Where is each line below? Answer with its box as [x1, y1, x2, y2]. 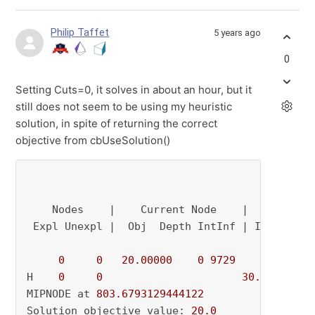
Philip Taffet [51, 26, 110, 39]
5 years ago [213, 27, 261, 39]
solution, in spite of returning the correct [15, 117, 218, 131]
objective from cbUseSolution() [15, 134, 171, 148]
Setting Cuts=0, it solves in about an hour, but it [15, 83, 252, 97]
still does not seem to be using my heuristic [15, 100, 233, 114]
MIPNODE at [27, 288, 97, 301]
